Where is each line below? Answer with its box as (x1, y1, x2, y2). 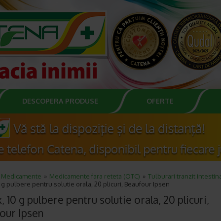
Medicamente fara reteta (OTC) (49, 172, 140, 180)
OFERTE (147, 97, 174, 105)
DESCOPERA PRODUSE (22, 97, 98, 105)
